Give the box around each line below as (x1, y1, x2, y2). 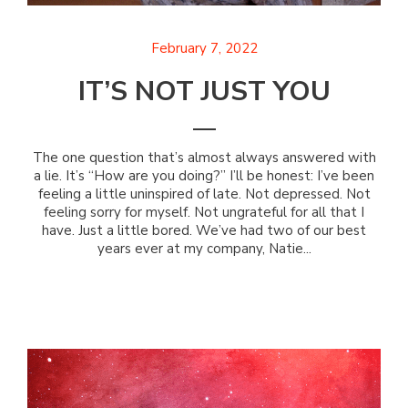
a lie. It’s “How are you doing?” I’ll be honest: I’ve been (34, 167, 374, 185)
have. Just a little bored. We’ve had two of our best (42, 221, 366, 240)
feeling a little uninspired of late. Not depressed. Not (37, 185, 371, 203)
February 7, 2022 (150, 39, 258, 57)
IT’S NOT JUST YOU (77, 73, 331, 110)
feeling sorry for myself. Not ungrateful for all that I (44, 203, 364, 221)
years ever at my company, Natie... (97, 240, 311, 258)
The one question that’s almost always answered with (32, 148, 376, 167)
